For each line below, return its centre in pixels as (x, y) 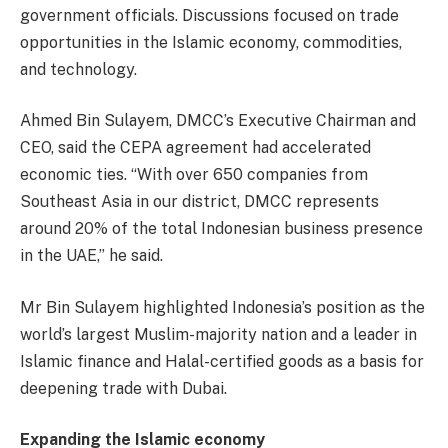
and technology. (78, 69)
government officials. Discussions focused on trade (209, 15)
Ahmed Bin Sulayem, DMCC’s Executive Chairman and (218, 121)
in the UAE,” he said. (91, 256)
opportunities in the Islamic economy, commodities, (211, 42)
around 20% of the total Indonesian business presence (221, 229)
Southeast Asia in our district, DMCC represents (199, 202)
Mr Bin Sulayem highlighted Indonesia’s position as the (222, 307)
